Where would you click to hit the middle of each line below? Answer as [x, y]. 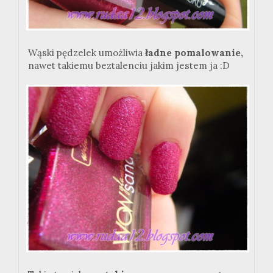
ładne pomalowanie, [193, 53]
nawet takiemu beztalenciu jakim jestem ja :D [129, 66]
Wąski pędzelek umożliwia [85, 53]
